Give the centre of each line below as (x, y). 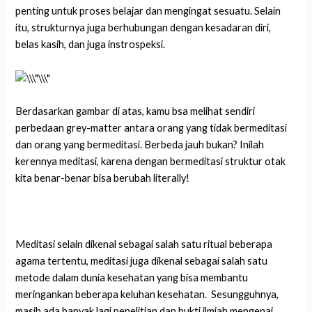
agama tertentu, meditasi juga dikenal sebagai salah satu (142, 260)
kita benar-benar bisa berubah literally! (103, 178)
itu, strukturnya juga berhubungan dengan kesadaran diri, (143, 28)
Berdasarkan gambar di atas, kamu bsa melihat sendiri (135, 111)
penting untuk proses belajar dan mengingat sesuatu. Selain (148, 11)
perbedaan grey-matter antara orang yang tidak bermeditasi (151, 128)
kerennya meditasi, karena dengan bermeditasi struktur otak (151, 162)
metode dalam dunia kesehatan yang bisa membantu (132, 277)
